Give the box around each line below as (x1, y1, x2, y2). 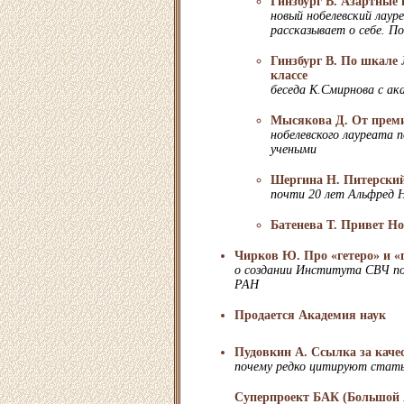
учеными (271, 142, 317, 156)
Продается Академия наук (234, 308, 386, 322)
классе (271, 69, 308, 82)
